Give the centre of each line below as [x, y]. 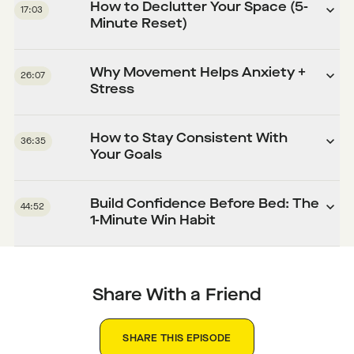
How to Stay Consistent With [189, 139]
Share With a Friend [177, 296]
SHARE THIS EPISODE [177, 339]
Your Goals [126, 156]
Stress [113, 90]
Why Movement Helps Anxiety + [198, 74]
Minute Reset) [139, 25]
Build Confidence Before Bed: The [205, 205]
